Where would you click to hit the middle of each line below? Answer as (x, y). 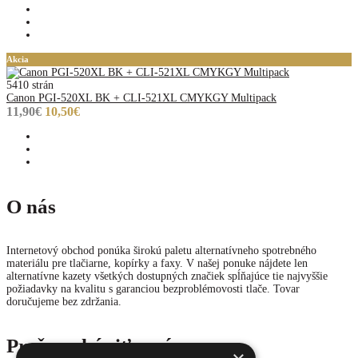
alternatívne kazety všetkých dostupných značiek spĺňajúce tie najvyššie (167, 276)
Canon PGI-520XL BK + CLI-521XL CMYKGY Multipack (141, 98)
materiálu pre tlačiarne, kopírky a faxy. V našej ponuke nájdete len (157, 263)
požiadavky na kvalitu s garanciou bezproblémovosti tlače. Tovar (153, 288)
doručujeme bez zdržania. (64, 301)
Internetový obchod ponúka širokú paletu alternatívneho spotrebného (161, 250)
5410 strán (30, 86)
